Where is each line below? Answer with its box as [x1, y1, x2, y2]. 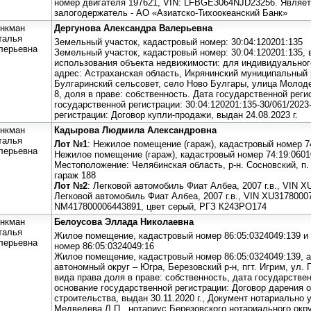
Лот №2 [54, 180, 87, 191]
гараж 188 [54, 169, 96, 180]
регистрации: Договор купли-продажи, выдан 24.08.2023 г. [54, 109, 298, 120]
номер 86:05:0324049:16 [54, 240, 154, 251]
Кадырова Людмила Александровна [54, 124, 217, 135]
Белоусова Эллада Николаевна [54, 216, 194, 227]
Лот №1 [54, 138, 87, 149]
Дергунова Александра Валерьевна [54, 22, 212, 33]
